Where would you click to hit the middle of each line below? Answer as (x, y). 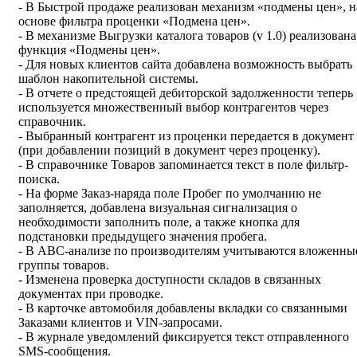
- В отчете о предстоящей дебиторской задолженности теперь (186, 93)
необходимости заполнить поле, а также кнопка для (159, 222)
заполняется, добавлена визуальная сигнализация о (158, 208)
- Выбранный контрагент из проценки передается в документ (186, 136)
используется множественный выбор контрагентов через (173, 108)
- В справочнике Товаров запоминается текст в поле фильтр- (183, 165)
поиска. (41, 179)
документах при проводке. (92, 294)
